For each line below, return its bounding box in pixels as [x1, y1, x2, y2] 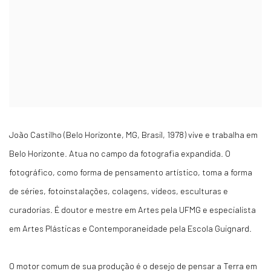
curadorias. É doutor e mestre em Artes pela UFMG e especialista [9, 204, 256, 215]
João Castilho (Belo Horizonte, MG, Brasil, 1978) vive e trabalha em [9, 129, 258, 140]
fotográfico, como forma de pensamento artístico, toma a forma [9, 166, 252, 177]
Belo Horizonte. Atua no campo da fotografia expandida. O [9, 148, 230, 158]
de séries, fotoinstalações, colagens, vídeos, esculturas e [9, 185, 228, 196]
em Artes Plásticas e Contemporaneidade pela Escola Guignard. [9, 223, 252, 233]
